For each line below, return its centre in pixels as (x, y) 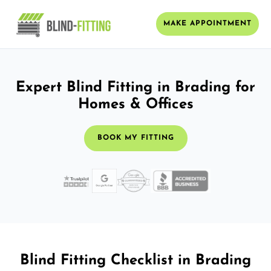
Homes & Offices (135, 104)
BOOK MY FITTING (135, 138)
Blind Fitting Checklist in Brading (135, 260)
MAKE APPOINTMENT (207, 24)
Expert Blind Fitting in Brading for (135, 87)
